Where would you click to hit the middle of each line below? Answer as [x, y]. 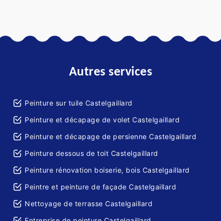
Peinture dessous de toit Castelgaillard [92, 153]
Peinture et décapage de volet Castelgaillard [102, 120]
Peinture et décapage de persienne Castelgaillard [110, 137]
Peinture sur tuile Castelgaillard [79, 103]
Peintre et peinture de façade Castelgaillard [100, 187]
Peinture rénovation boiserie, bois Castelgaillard [107, 170]
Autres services [110, 73]
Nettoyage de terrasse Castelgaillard [89, 204]
